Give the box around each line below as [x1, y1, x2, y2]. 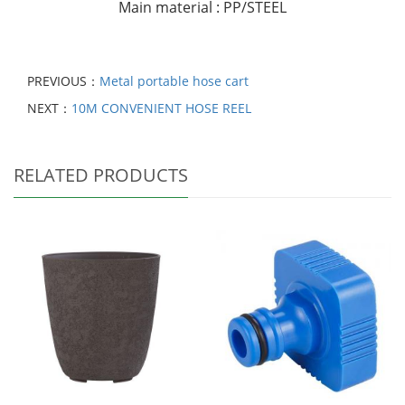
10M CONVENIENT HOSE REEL [71, 99, 251, 118]
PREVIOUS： [27, 72, 99, 90]
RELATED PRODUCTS [14, 163, 188, 188]
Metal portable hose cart [99, 72, 249, 90]
